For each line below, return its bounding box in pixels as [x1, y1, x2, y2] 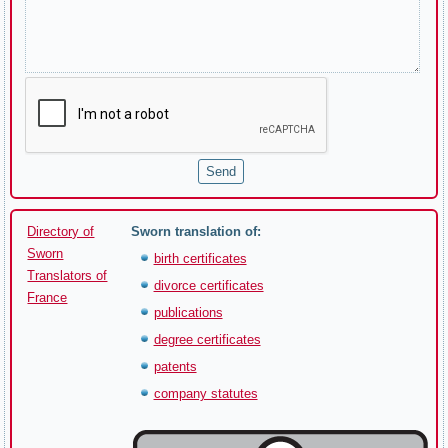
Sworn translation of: [130, 224, 261, 239]
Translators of [27, 268, 108, 283]
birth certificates [153, 251, 247, 266]
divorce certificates [153, 278, 264, 293]
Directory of [27, 224, 95, 239]
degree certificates [153, 332, 261, 347]
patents [153, 359, 197, 374]
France [27, 290, 68, 305]
